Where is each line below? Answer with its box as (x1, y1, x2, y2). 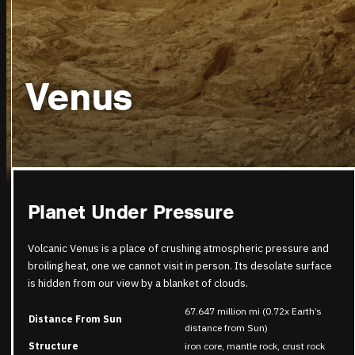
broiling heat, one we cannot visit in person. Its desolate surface (28, 258, 332, 273)
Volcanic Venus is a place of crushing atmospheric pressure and (28, 240, 329, 255)
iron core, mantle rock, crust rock (185, 340, 325, 352)
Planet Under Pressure (28, 199, 235, 225)
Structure (29, 340, 78, 352)
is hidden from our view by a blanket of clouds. (28, 275, 248, 290)
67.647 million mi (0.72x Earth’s (185, 305, 322, 317)
